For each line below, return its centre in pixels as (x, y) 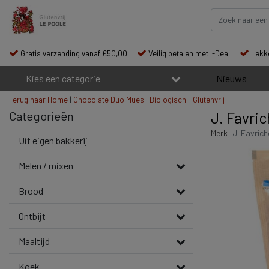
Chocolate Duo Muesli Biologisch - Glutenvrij (149, 100)
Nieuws (231, 78)
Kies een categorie (63, 78)
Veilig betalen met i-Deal (189, 53)
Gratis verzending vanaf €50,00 (74, 53)
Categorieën (41, 116)
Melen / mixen (46, 165)
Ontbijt (32, 216)
